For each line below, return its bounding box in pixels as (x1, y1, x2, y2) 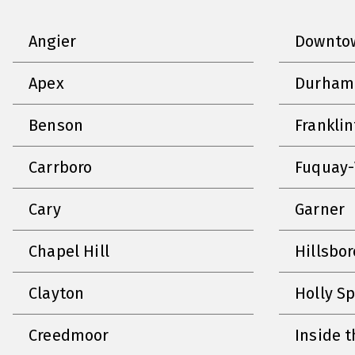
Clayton (29, 283, 85, 303)
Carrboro (29, 157, 93, 177)
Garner (295, 199, 345, 219)
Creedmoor (29, 325, 109, 345)
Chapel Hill (29, 241, 109, 261)
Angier (29, 31, 77, 51)
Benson (29, 115, 84, 135)
